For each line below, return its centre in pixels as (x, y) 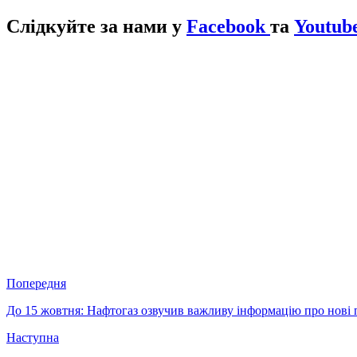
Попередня (36, 283)
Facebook (228, 27)
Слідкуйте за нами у (96, 27)
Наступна (33, 337)
